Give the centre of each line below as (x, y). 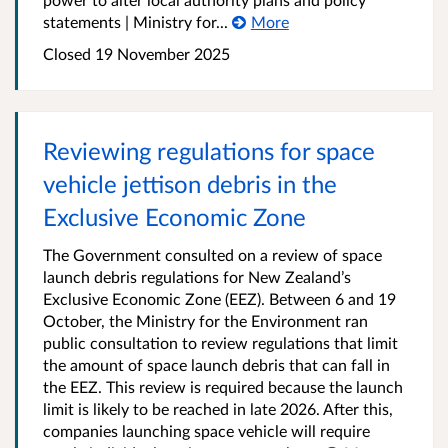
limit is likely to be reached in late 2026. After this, (218, 409)
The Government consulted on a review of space (212, 255)
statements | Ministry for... (135, 22)
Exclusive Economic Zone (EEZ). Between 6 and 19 (219, 299)
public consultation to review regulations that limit (220, 343)
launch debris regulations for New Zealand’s (197, 277)
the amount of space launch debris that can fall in (216, 365)
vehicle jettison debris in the (190, 184)
